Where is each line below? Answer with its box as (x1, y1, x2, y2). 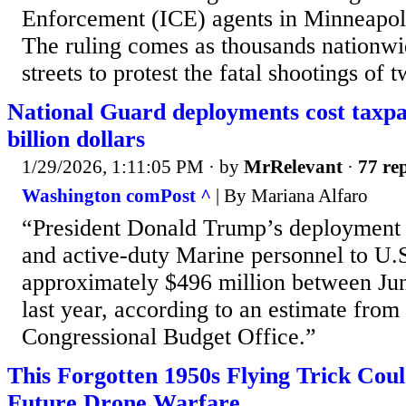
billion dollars (7, 126, 145, 153)
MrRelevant (244, 156, 343, 179)
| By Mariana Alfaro (211, 184, 368, 207)
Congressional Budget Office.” (22, 323, 316, 350)
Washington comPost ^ (22, 184, 211, 207)
